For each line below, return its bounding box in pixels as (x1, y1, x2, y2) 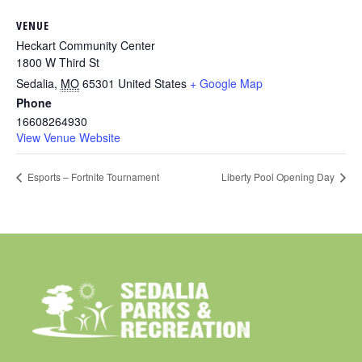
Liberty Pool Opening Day (221, 170, 337, 184)
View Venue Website (16, 128, 120, 145)
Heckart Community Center (16, 36, 155, 53)
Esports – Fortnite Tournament (25, 170, 159, 184)
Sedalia (16, 74, 54, 91)
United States (118, 74, 187, 91)
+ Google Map (190, 74, 263, 91)
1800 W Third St (16, 53, 99, 70)
